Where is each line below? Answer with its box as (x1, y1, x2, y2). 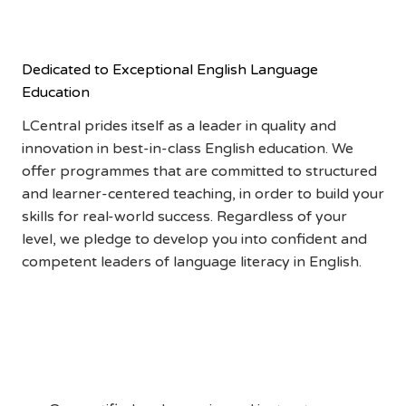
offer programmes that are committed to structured (21, 162, 377, 181)
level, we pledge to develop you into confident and (21, 230, 367, 249)
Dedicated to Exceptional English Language (21, 61, 318, 80)
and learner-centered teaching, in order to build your (21, 185, 384, 204)
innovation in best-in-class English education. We (21, 140, 353, 159)
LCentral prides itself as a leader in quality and (21, 117, 336, 136)
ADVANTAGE (22, 14, 193, 48)
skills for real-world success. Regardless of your (21, 208, 347, 227)
